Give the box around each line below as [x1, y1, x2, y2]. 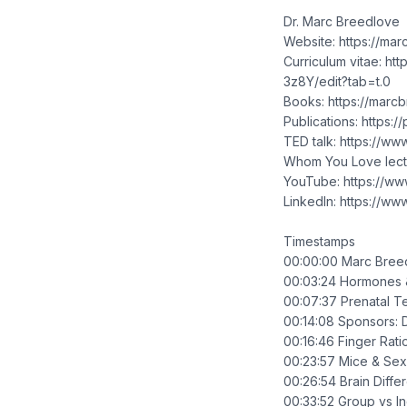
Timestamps [283, 233, 355, 249]
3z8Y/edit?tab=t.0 [283, 74, 391, 89]
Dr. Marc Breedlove [283, 14, 400, 29]
